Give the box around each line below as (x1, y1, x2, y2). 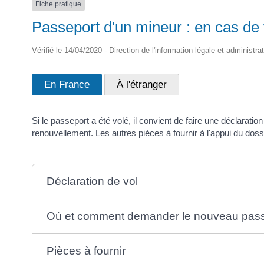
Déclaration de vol (46, 174, 138, 187)
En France (44, 78, 90, 90)
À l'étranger (117, 78, 167, 90)
